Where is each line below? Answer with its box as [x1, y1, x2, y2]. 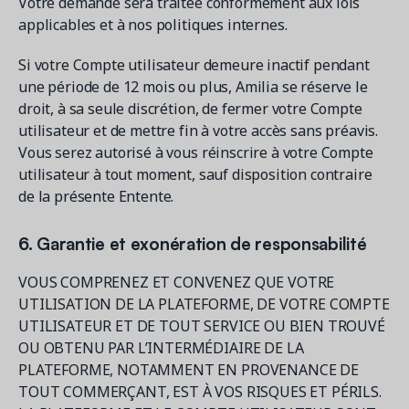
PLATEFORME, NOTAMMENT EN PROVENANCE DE [18, 360, 359, 380]
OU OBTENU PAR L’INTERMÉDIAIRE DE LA [18, 338, 304, 358]
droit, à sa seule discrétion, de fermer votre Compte [18, 99, 362, 119]
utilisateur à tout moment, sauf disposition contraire [18, 164, 372, 184]
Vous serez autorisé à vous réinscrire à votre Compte [18, 142, 373, 163]
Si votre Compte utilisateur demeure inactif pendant [18, 55, 370, 75]
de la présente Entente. [18, 186, 174, 206]
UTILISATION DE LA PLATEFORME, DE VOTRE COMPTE [18, 294, 390, 314]
